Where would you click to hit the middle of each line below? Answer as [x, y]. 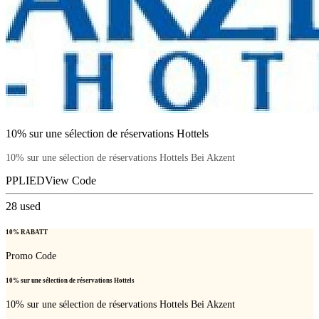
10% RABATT [27, 232]
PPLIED [25, 181]
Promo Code [31, 256]
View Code [70, 181]
